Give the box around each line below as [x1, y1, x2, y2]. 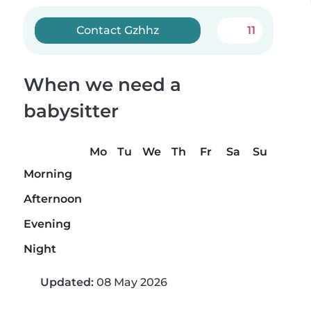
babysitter [24, 100, 119, 122]
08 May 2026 [94, 276, 167, 289]
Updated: [40, 276, 94, 289]
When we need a [24, 74, 181, 96]
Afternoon [24, 192, 82, 206]
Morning [24, 167, 72, 181]
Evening [24, 217, 71, 231]
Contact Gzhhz [76, 24, 160, 37]
